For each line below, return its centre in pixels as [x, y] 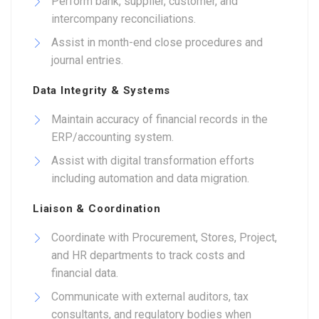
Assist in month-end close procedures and [157, 42]
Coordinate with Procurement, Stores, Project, [164, 237]
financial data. [85, 273]
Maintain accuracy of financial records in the [159, 119]
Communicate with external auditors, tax [150, 297]
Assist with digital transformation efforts [153, 161]
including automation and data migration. [150, 178]
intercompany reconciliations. [124, 19]
